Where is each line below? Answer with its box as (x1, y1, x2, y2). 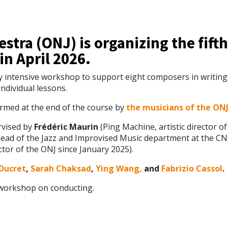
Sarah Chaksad (31, 163, 92, 175)
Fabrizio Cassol (161, 163, 223, 175)
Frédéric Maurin (34, 121, 99, 133)
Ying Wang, (96, 163, 142, 175)
